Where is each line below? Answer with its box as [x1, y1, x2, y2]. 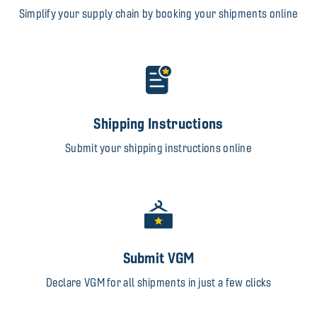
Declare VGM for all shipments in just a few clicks [45, 276, 272, 290]
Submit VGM [122, 249, 195, 267]
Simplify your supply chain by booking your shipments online [18, 7, 299, 21]
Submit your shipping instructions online [65, 142, 252, 156]
